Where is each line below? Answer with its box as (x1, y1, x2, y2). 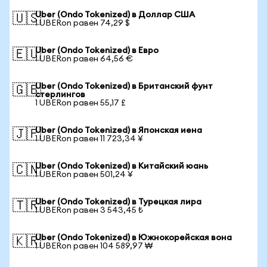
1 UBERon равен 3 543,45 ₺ (35, 206, 143, 215)
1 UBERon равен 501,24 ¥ (35, 170, 133, 179)
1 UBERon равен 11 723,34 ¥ (35, 135, 143, 143)
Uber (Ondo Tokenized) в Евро (35, 46, 159, 55)
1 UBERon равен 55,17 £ (35, 99, 126, 107)
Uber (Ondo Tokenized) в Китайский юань (35, 162, 208, 170)
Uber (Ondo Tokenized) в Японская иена (35, 126, 202, 135)
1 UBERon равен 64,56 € (35, 55, 133, 63)
